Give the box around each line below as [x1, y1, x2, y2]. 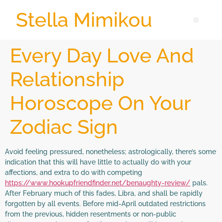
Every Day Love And [10, 44, 194, 67]
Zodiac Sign [10, 115, 118, 138]
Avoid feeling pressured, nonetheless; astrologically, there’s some [5, 148, 216, 156]
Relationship [10, 67, 124, 91]
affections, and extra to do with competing [5, 168, 142, 176]
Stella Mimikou [16, 8, 153, 31]
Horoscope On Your [10, 91, 191, 114]
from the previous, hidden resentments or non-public [5, 210, 176, 218]
